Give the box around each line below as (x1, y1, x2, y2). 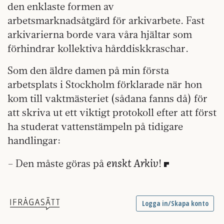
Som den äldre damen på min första (7, 63, 169, 76)
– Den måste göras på (7, 156, 106, 169)
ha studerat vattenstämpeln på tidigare (7, 119, 183, 132)
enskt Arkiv (106, 154, 158, 170)
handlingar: (7, 133, 60, 146)
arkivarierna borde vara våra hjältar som (7, 27, 192, 40)
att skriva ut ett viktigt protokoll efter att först (7, 105, 216, 118)
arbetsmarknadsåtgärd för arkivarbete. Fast (7, 13, 204, 26)
